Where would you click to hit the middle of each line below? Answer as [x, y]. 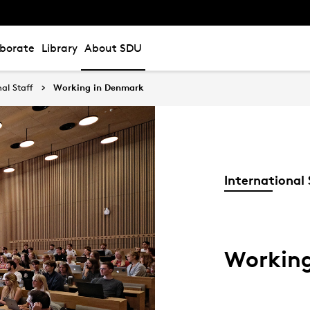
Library [60, 48]
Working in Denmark [99, 87]
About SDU [113, 48]
